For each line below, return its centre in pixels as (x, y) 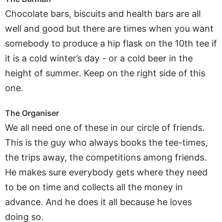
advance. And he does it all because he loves (98, 202)
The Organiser (32, 113)
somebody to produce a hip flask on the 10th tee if (111, 44)
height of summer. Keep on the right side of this (105, 73)
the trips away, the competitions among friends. (106, 157)
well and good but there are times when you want (109, 29)
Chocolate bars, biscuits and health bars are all (103, 14)
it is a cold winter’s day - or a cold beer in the (99, 58)
